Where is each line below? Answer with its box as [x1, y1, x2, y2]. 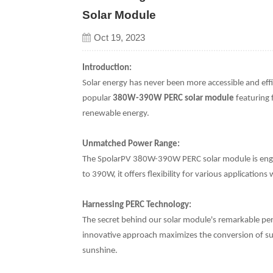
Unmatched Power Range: [82, 140, 180, 149]
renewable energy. [82, 109, 149, 119]
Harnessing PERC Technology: [82, 200, 191, 210]
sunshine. [82, 246, 118, 256]
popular [82, 94, 113, 104]
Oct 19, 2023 [93, 32, 145, 43]
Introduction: [82, 63, 132, 73]
